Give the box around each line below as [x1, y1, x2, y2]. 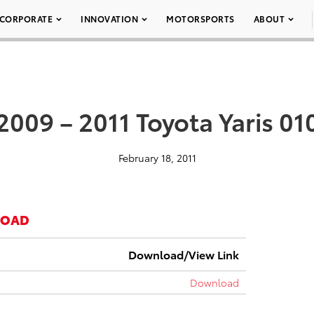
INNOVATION [81, 13, 138, 25]
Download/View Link [128, 246, 239, 262]
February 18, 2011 [118, 151, 196, 165]
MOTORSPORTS [166, 13, 235, 25]
